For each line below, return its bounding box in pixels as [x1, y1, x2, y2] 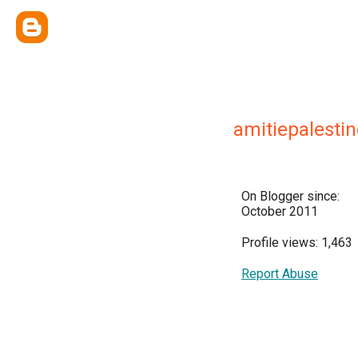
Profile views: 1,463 [241, 235, 352, 250]
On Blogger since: [241, 189, 340, 204]
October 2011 [241, 204, 318, 219]
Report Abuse [241, 266, 318, 281]
